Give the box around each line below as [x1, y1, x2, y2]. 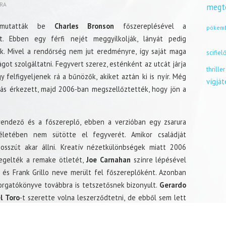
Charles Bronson [54, 21, 115, 31]
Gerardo [159, 180, 187, 190]
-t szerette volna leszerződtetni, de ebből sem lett [19, 193, 187, 203]
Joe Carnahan [86, 155, 131, 165]
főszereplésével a [114, 21, 187, 31]
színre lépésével [130, 155, 187, 165]
